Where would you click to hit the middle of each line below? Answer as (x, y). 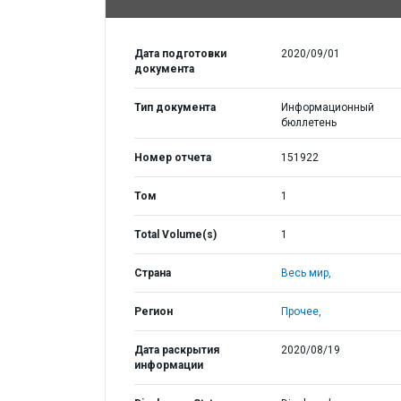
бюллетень (308, 123)
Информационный (327, 107)
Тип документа (175, 107)
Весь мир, (306, 273)
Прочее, (301, 311)
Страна (153, 273)
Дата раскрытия (177, 350)
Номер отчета (173, 158)
